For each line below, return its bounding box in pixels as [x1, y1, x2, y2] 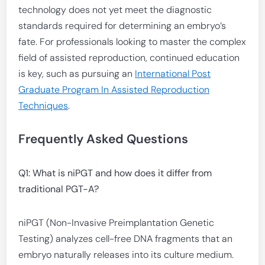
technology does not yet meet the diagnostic [18, 4, 212, 16]
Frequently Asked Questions [18, 131, 189, 147]
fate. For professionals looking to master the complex [18, 35, 247, 48]
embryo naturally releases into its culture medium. [18, 248, 234, 261]
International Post [135, 67, 211, 80]
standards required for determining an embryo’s [18, 20, 227, 32]
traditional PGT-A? [18, 183, 99, 195]
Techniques [18, 99, 69, 112]
